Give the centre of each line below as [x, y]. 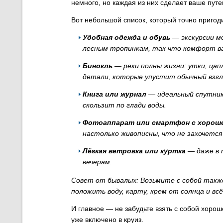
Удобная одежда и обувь [126, 37]
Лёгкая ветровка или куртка [134, 151]
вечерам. [97, 162]
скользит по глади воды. [124, 105]
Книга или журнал [114, 94]
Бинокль [98, 66]
